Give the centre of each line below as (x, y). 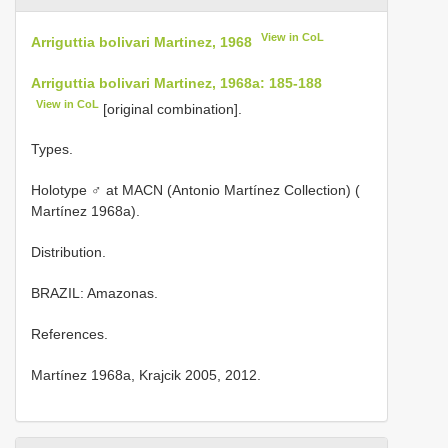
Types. (52, 149)
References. (69, 334)
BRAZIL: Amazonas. (94, 293)
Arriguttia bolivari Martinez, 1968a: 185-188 (176, 82)
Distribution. (68, 252)
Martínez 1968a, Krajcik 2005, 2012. (146, 375)
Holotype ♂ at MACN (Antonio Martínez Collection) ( (195, 190)
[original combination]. (171, 108)
